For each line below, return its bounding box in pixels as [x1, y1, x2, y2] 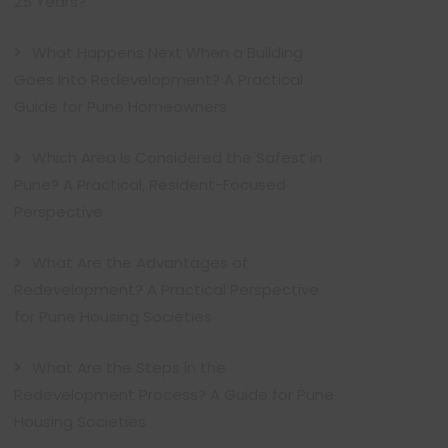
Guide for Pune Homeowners [14, 96, 227, 117]
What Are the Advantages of [32, 252, 248, 273]
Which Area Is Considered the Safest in [32, 147, 322, 168]
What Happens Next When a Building [32, 42, 303, 63]
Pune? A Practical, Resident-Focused [14, 174, 286, 195]
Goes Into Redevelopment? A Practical [14, 69, 303, 90]
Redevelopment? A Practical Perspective [14, 279, 319, 300]
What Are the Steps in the [32, 357, 226, 378]
